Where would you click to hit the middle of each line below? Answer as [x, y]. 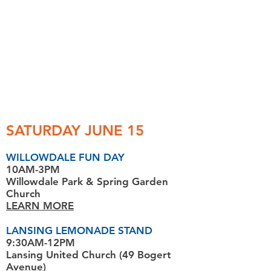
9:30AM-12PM [41, 243]
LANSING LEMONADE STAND [79, 230]
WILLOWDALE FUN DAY [65, 157]
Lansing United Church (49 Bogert [89, 255]
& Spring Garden [126, 181]
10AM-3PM [33, 169]
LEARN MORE [40, 206]
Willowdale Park [44, 181]
